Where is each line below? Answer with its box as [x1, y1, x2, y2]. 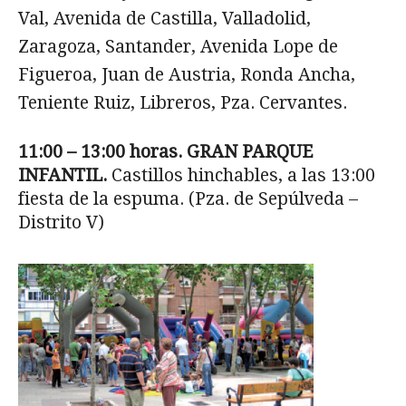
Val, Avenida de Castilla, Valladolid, [18, 8, 311, 30]
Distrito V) [18, 212, 104, 234]
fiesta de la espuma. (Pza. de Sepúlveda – [18, 188, 358, 210]
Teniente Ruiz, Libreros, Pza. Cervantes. [18, 92, 347, 114]
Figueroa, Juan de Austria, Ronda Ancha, [18, 64, 355, 86]
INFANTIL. [18, 165, 111, 187]
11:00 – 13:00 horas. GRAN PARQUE [18, 141, 313, 163]
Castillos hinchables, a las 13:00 [111, 165, 375, 187]
